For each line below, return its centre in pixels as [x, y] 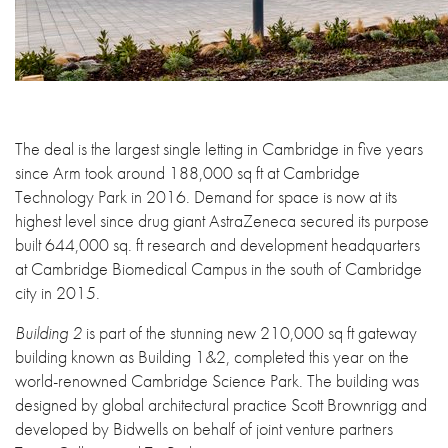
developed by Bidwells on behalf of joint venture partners [204, 428]
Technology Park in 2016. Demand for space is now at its [206, 196]
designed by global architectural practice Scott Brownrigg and [221, 404]
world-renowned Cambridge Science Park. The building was [217, 380]
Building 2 [48, 332]
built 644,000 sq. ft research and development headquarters [217, 244]
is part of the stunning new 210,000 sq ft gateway [249, 332]
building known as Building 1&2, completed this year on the [212, 356]
